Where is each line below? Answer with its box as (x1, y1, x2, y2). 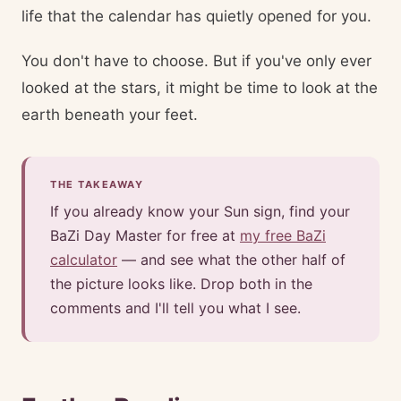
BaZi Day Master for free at (50, 226, 240, 244)
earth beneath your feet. (21, 106, 198, 124)
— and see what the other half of (117, 251, 346, 269)
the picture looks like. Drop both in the (50, 275, 312, 293)
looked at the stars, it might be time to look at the (21, 79, 378, 97)
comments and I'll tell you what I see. (50, 299, 301, 317)
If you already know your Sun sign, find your (50, 202, 350, 220)
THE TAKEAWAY (50, 178, 143, 191)
